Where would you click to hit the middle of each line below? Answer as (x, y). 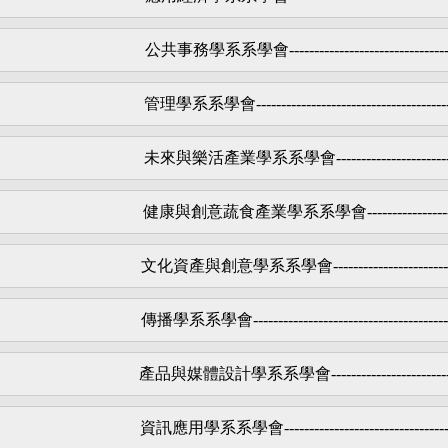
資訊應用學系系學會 (212, 427)
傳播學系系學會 (197, 319)
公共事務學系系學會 (217, 49)
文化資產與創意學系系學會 (237, 265)
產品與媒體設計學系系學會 (234, 373)
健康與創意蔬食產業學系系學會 (254, 211)
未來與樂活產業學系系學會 (239, 157)
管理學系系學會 (199, 103)
